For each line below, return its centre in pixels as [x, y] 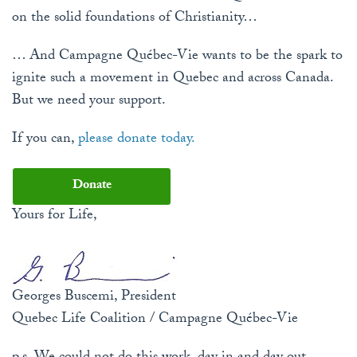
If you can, [45, 140]
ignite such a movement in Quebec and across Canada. [173, 80]
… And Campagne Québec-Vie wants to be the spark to [177, 57]
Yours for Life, [55, 217]
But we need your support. [89, 102]
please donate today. [137, 140]
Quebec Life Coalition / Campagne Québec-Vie [155, 320]
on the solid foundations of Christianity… [135, 19]
